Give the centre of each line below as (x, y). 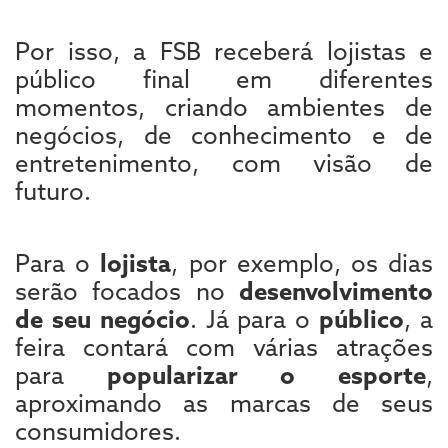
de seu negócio (102, 319)
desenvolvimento (336, 291)
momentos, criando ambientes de (224, 107)
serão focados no (127, 291)
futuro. (53, 191)
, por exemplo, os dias (302, 263)
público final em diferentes (224, 79)
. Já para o (254, 319)
